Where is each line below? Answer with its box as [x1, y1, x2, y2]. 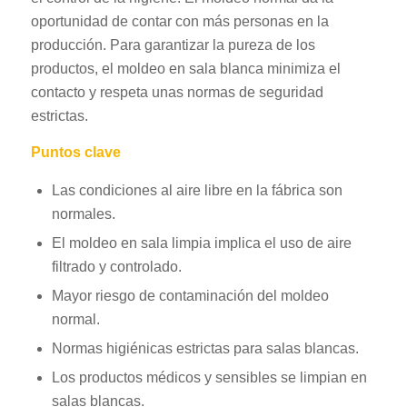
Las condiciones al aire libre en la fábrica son [51, 183, 342, 199]
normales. [51, 206, 115, 223]
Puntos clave [30, 144, 121, 160]
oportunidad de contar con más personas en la [30, 13, 329, 29]
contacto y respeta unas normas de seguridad [30, 84, 323, 100]
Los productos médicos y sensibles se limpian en [51, 370, 367, 386]
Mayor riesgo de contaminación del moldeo [51, 288, 329, 304]
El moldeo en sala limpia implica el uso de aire [51, 235, 352, 252]
